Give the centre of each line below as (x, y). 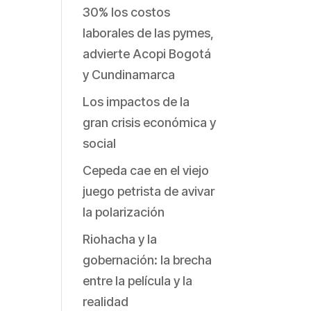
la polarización (124, 212)
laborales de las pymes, (149, 33)
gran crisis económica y (150, 123)
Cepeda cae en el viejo (146, 171)
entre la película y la (138, 281)
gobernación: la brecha (148, 260)
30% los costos (127, 12)
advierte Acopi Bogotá (147, 54)
